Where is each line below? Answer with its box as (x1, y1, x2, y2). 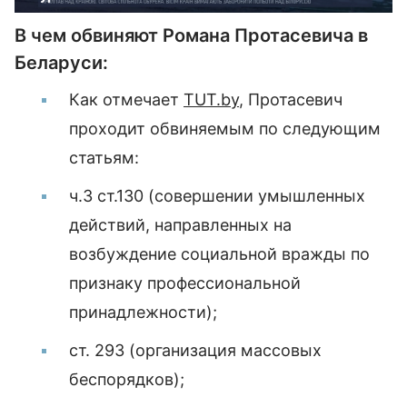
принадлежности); (69, 303, 217, 323)
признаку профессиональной (69, 273, 301, 293)
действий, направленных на (69, 215, 292, 235)
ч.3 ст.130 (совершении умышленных (69, 186, 365, 206)
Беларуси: (15, 52, 108, 74)
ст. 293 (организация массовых (69, 341, 322, 361)
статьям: (69, 148, 139, 168)
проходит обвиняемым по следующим (69, 119, 381, 139)
